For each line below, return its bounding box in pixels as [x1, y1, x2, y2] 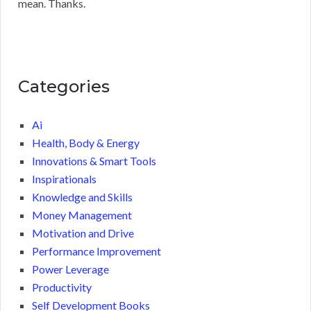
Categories [18, 76, 110, 97]
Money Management [32, 208, 132, 222]
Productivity [32, 280, 92, 294]
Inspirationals [32, 172, 96, 186]
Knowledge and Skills [32, 190, 133, 204]
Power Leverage [32, 262, 109, 276]
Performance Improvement [32, 244, 161, 258]
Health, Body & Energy [32, 136, 140, 150]
